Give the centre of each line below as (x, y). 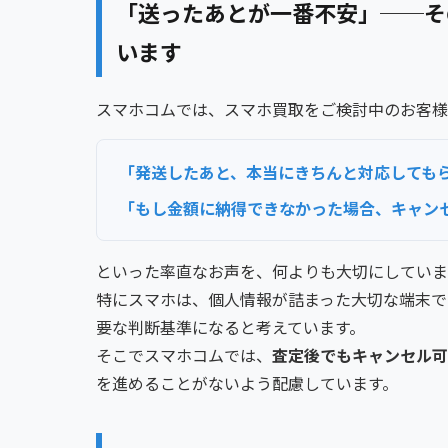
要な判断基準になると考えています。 (230, 327)
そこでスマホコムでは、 (184, 355)
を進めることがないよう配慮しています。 (247, 383)
